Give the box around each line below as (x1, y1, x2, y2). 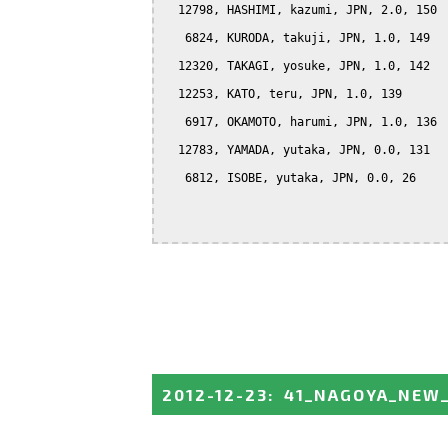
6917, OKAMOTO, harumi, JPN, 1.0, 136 (164, 114, 437, 129)
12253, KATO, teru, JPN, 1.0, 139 (164, 86, 402, 101)
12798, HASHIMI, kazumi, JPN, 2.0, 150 (164, 2, 437, 17)
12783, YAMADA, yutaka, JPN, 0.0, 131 (164, 142, 430, 157)
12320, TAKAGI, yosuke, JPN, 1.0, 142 (164, 58, 430, 73)
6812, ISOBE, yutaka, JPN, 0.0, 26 (164, 170, 416, 185)
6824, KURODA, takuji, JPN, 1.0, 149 (164, 30, 430, 45)
